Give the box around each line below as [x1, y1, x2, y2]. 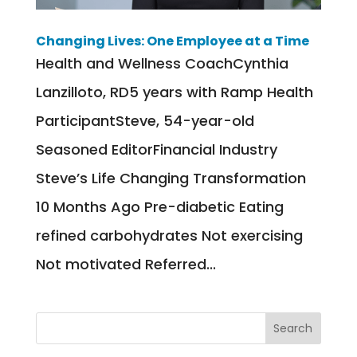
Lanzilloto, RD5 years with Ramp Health [35, 81, 313, 102]
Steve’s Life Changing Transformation [35, 167, 306, 188]
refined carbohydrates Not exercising [35, 225, 303, 245]
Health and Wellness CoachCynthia [35, 53, 288, 73]
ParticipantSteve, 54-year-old [35, 110, 254, 131]
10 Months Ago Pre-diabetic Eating [35, 196, 284, 217]
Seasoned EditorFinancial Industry [35, 139, 277, 159]
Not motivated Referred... [35, 253, 216, 274]
